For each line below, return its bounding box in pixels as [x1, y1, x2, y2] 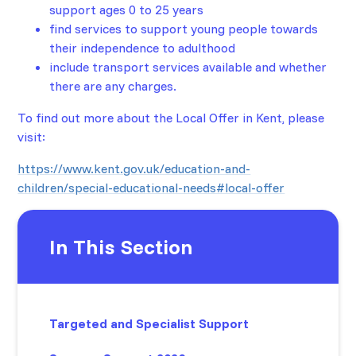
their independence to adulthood [49, 40, 236, 56]
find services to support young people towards [49, 21, 319, 37]
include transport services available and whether [49, 59, 327, 75]
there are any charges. [49, 78, 177, 95]
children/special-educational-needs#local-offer [17, 180, 285, 196]
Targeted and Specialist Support [49, 315, 250, 332]
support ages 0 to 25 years [49, 2, 204, 18]
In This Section [49, 234, 194, 261]
